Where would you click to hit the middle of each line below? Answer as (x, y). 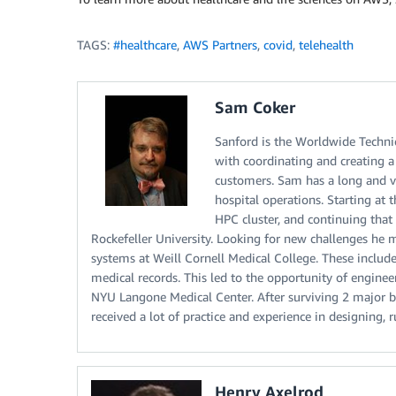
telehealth (326, 45)
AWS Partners (220, 45)
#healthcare (145, 45)
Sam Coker (255, 107)
